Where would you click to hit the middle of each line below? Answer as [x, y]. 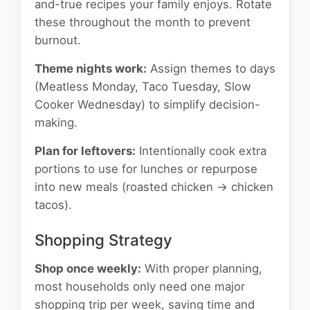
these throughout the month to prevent [143, 22]
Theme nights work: [91, 69]
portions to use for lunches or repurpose [146, 169]
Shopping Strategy [103, 240]
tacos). [53, 205]
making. [56, 123]
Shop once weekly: [88, 269]
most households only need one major [140, 287]
